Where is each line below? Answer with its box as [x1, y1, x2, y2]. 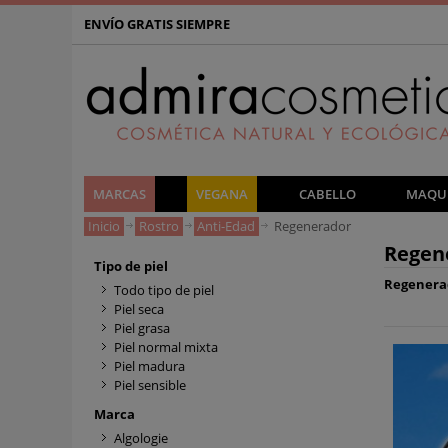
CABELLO [298, 185, 356, 203]
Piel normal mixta [114, 338, 218, 356]
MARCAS [93, 185, 146, 203]
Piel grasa [114, 319, 170, 337]
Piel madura [114, 357, 185, 375]
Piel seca [114, 300, 164, 318]
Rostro [138, 217, 179, 235]
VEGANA [196, 185, 249, 203]
